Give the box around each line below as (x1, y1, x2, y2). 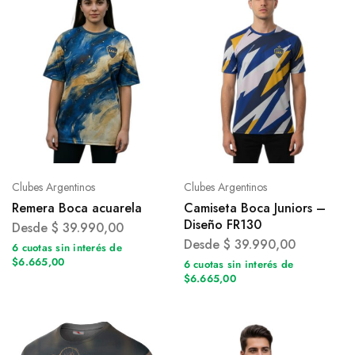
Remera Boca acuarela (12, 199, 142, 218)
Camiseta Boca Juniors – (183, 199, 326, 218)
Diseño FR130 (183, 216, 261, 235)
